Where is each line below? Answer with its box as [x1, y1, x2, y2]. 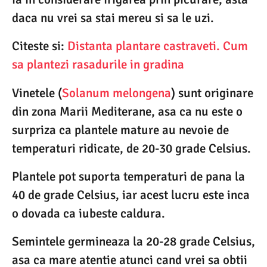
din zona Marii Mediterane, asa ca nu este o [12, 103, 243, 119]
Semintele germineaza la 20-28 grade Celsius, [12, 234, 255, 250]
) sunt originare [171, 85, 253, 101]
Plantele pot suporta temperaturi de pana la [12, 168, 245, 184]
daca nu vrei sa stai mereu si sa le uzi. [12, 10, 214, 26]
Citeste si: [12, 38, 67, 54]
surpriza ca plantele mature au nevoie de [12, 122, 229, 138]
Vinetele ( [12, 85, 62, 101]
